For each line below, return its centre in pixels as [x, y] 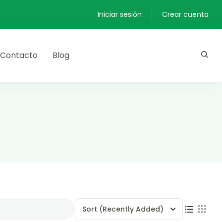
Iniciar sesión [120, 14]
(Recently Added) [131, 209]
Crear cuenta [185, 14]
